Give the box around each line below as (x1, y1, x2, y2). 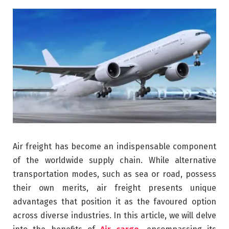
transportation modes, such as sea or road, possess (13, 169, 216, 179)
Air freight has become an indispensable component (13, 141, 216, 151)
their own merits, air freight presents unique (13, 182, 216, 193)
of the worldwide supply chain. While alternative (13, 155, 216, 165)
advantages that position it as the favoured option (13, 196, 216, 207)
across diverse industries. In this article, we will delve (13, 210, 216, 220)
